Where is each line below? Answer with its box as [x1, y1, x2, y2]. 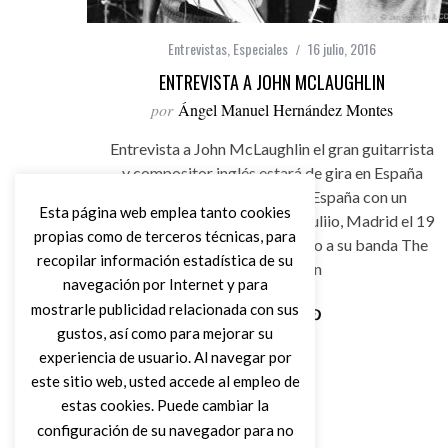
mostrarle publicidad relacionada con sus [31, 299, 299, 318]
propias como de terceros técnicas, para [34, 226, 296, 245]
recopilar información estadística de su [37, 251, 293, 270]
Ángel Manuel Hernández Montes [178, 99, 393, 120]
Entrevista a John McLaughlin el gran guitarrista [110, 139, 434, 158]
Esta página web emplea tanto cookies [39, 202, 291, 221]
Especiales [233, 38, 288, 59]
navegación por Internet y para [62, 275, 268, 294]
